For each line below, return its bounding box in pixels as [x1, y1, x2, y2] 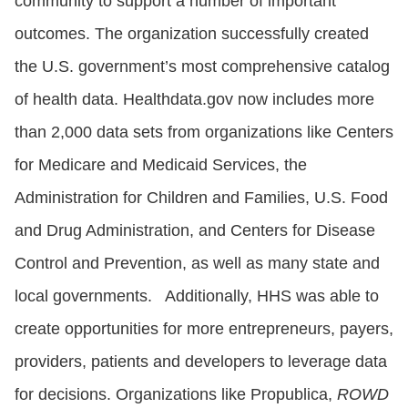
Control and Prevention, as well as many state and [15, 253, 380, 272]
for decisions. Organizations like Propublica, [15, 384, 337, 403]
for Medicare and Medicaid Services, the [15, 155, 307, 174]
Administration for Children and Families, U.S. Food [15, 188, 388, 207]
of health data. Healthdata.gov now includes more [15, 89, 374, 108]
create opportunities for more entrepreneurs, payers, [15, 319, 393, 338]
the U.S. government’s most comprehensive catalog [15, 56, 390, 76]
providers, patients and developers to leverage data [15, 352, 387, 371]
